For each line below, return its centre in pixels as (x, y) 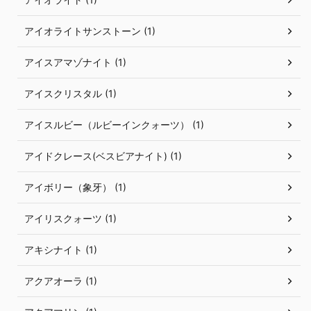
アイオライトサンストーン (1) (90, 31)
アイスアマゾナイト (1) (75, 62)
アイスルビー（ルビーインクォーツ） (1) (114, 125)
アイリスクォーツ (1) (70, 219)
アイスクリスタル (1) (70, 94)
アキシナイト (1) (61, 250)
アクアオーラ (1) (61, 281)
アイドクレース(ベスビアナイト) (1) (103, 156)
